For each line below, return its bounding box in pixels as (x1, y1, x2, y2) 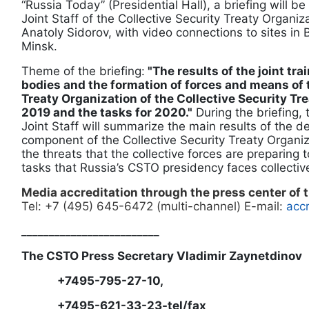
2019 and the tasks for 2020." (21, 106, 192, 119)
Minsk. (21, 39, 57, 53)
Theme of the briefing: (21, 64, 145, 78)
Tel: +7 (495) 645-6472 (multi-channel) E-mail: (21, 199, 286, 213)
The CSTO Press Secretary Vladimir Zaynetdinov (21, 249, 302, 263)
